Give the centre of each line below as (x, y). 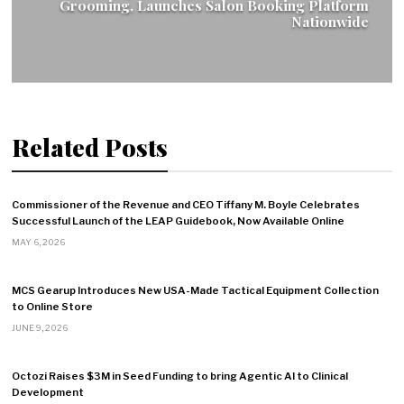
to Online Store (53, 306)
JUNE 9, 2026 (40, 328)
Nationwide (330, 22)
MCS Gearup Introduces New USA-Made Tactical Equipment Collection (196, 290)
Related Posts (90, 147)
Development (48, 393)
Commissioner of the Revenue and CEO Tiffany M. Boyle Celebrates (186, 204)
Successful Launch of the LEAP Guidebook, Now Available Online (179, 220)
